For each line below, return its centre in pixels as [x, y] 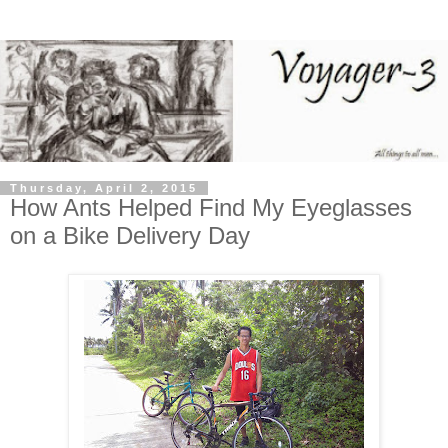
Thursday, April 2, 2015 [104, 188]
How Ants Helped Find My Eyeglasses [211, 208]
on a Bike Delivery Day [130, 236]
